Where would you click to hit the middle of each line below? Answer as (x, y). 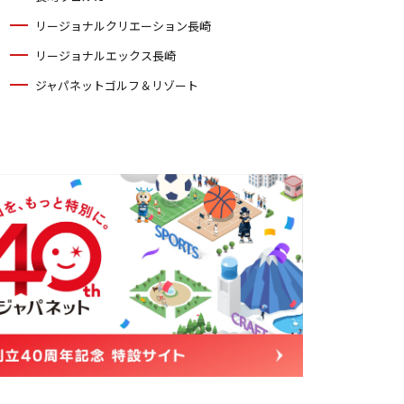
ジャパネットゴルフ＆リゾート (117, 85)
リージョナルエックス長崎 (106, 55)
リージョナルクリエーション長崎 (124, 26)
